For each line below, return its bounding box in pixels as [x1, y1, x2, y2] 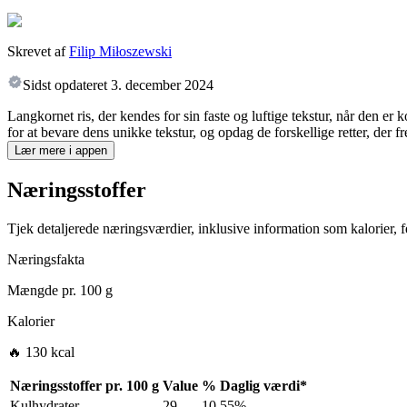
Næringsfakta [7, 252, 84, 268]
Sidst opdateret [23, 77, 107, 94]
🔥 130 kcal [7, 344, 74, 361]
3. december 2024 [111, 77, 213, 94]
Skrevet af [7, 44, 65, 60]
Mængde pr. [7, 283, 76, 299]
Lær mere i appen [15, 144, 107, 158]
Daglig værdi [220, 378, 300, 394]
